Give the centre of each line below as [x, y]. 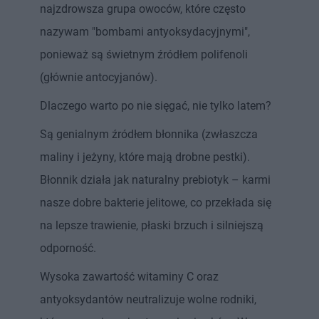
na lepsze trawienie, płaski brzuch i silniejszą [152, 225]
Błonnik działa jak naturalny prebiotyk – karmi [155, 179]
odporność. [68, 248]
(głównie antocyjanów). [99, 77]
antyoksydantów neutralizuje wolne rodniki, [148, 299]
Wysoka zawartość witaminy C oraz [129, 276]
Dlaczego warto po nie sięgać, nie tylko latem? [156, 105]
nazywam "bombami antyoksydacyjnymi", [145, 31]
